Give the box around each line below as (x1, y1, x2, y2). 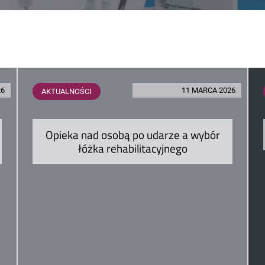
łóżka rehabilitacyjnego (77, 139, 188, 157)
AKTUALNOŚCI (41, 86, 92, 96)
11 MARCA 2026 (182, 85, 235, 95)
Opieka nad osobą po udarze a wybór (45, 125, 220, 143)
